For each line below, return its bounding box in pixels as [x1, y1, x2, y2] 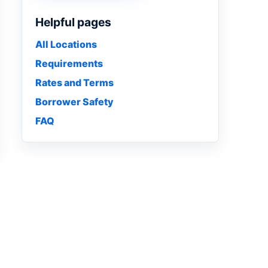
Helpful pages [35, 15, 111, 29]
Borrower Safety [35, 96, 114, 108]
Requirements [35, 57, 103, 69]
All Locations [35, 38, 97, 50]
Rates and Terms [35, 77, 114, 89]
